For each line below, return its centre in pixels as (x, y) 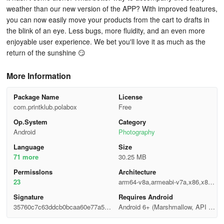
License (130, 97)
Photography (136, 132)
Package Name (36, 97)
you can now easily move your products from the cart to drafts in (108, 19)
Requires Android (145, 197)
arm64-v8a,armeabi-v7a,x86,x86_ (166, 182)
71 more (26, 157)
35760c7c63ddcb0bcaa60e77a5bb (62, 207)
